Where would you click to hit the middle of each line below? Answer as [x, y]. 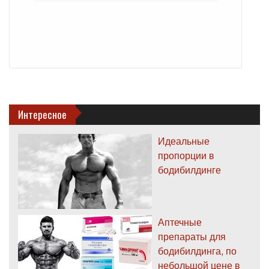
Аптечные [180, 222]
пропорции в [186, 156]
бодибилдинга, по [197, 251]
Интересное [42, 115]
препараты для [192, 237]
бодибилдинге [189, 170]
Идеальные [184, 141]
